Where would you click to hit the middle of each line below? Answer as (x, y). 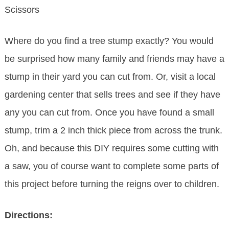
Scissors (22, 10)
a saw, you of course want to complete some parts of (111, 166)
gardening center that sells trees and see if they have (112, 95)
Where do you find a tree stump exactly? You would (109, 41)
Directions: (28, 215)
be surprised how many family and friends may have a (114, 59)
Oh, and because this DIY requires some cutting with (111, 148)
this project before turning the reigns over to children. (112, 184)
